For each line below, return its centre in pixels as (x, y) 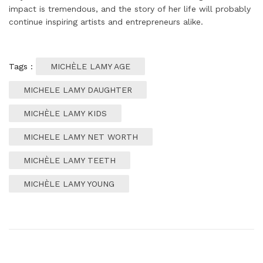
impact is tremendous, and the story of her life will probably (130, 9)
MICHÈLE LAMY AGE (90, 66)
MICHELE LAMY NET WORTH (81, 137)
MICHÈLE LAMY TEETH (70, 160)
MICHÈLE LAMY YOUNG (69, 184)
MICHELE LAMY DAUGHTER (78, 90)
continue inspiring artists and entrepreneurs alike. (106, 22)
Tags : (22, 66)
